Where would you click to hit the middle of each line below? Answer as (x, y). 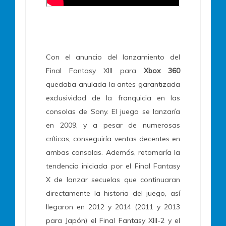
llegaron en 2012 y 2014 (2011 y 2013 (113, 207)
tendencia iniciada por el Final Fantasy (113, 166)
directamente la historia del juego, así (113, 193)
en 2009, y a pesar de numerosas (113, 125)
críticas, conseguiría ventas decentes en (113, 139)
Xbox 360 (158, 71)
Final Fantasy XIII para (91, 71)
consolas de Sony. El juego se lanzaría (113, 112)
